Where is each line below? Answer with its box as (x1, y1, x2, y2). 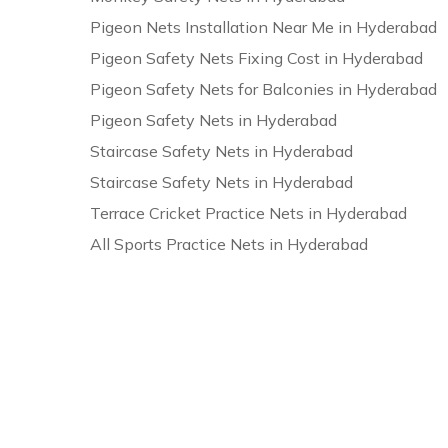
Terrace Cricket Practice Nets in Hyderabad (90, 203, 408, 223)
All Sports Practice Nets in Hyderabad (90, 234, 369, 254)
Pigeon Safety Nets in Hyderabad (90, 110, 338, 130)
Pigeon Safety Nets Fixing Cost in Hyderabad (90, 48, 424, 68)
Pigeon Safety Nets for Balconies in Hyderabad (90, 79, 438, 99)
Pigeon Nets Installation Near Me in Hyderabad (90, 17, 438, 37)
